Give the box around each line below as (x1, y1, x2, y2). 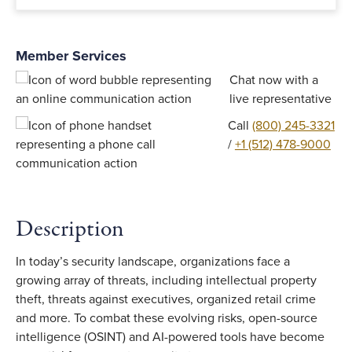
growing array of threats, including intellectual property (16, 273, 317, 288)
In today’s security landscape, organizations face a (16, 254, 290, 269)
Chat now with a (229, 72, 318, 88)
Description (16, 214, 124, 246)
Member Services (16, 47, 126, 64)
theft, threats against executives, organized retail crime (16, 291, 316, 307)
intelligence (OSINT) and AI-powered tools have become (16, 329, 324, 345)
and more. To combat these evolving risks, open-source (16, 310, 317, 326)
